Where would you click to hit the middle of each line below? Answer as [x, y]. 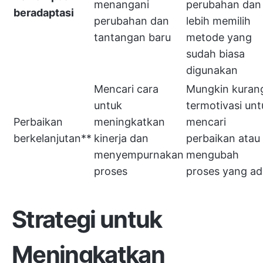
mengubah [213, 155]
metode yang [219, 37]
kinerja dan [121, 138]
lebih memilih [218, 21]
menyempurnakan [139, 155]
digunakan [212, 70]
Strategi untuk [87, 219]
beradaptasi [44, 13]
